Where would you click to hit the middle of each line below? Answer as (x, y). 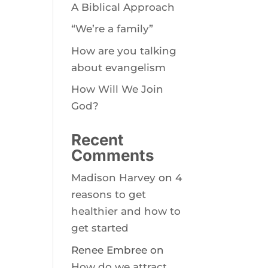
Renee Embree (109, 250)
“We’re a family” (112, 29)
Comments (113, 155)
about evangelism (119, 67)
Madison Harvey (114, 178)
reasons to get (109, 194)
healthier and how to (126, 211)
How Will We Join (118, 89)
